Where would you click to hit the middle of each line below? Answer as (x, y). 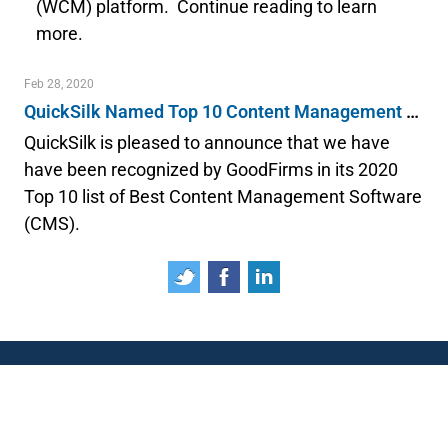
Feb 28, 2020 (59, 84)
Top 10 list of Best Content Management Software (223, 196)
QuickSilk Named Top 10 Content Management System (412, 111)
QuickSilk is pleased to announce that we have (207, 142)
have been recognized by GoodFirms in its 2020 (211, 169)
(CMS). (52, 223)
